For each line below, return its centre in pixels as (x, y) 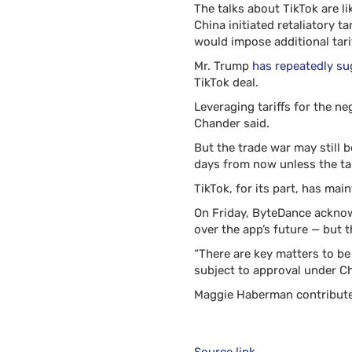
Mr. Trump (223, 66)
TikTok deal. (226, 82)
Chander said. (232, 123)
